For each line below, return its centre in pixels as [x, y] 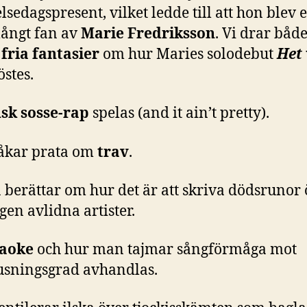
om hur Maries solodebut [188, 54]
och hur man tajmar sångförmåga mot [165, 250]
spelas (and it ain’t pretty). [179, 114]
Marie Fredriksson [148, 34]
